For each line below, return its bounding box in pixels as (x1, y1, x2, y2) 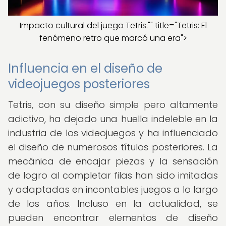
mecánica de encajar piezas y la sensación (8, 155, 218, 167)
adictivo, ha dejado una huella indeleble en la (8, 112, 218, 125)
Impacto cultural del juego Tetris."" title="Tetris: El (19, 20, 207, 31)
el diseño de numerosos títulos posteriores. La (8, 141, 218, 153)
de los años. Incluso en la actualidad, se (8, 197, 218, 210)
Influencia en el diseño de (8, 60, 162, 77)
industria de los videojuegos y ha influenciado (8, 127, 218, 139)
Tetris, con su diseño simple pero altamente (8, 98, 218, 111)
